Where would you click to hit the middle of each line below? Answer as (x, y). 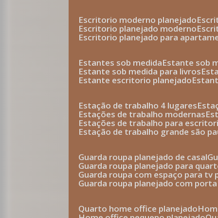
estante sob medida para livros (142, 71)
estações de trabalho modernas (145, 114)
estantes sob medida (123, 63)
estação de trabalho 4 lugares (140, 105)
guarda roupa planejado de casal (146, 157)
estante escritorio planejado (138, 80)
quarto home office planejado (141, 209)
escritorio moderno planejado (140, 20)
